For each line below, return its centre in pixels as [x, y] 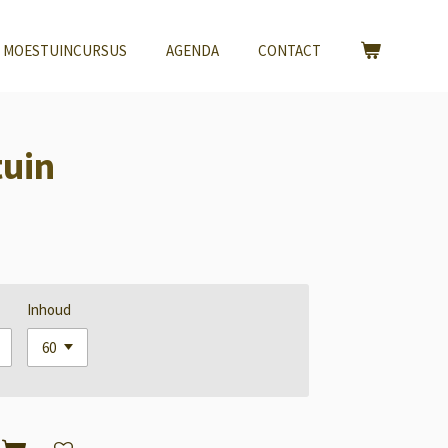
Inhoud [49, 309]
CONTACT [289, 50]
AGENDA [192, 50]
